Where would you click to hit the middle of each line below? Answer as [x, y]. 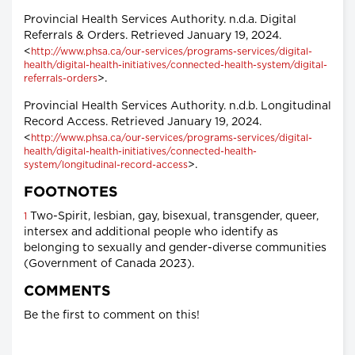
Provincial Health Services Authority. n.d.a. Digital [160, 20]
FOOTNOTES [71, 193]
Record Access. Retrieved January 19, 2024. [143, 122]
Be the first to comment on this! [112, 316]
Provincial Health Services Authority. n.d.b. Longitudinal [177, 107]
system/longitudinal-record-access [106, 165]
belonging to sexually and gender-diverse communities [175, 248]
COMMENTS [67, 292]
